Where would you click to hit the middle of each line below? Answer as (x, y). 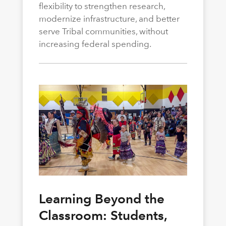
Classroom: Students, (103, 216)
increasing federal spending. (95, 44)
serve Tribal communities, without (103, 32)
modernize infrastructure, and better (109, 19)
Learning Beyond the (101, 199)
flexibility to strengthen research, (102, 6)
